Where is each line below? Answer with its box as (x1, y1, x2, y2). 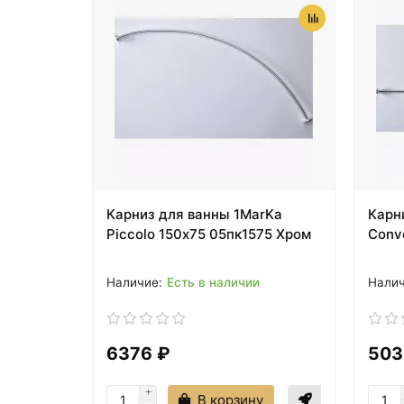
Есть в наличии (167, 274, 260, 289)
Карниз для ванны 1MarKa (106, 205, 282, 223)
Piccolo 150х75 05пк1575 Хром (106, 225, 311, 243)
